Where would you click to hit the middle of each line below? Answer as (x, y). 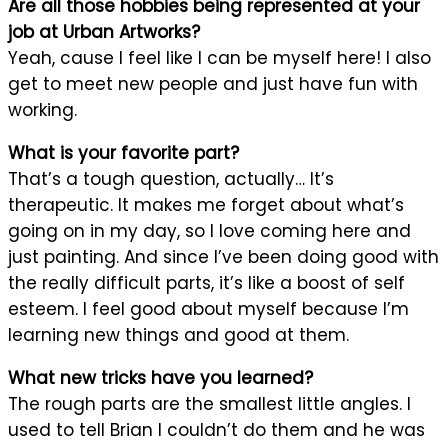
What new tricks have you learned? (160, 377)
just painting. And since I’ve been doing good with (223, 256)
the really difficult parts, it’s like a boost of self (206, 282)
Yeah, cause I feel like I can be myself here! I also (219, 57)
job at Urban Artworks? (104, 31)
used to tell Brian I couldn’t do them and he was (216, 429)
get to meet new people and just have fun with (213, 83)
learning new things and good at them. (178, 334)
